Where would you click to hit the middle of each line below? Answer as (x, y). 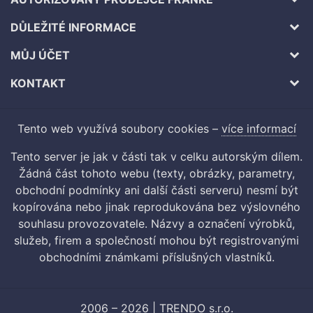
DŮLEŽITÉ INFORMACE (73, 28)
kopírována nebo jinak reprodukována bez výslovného (156, 207)
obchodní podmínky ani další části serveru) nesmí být (156, 190)
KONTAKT (38, 83)
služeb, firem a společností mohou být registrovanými (156, 241)
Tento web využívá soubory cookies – (119, 129)
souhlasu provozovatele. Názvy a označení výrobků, (156, 224)
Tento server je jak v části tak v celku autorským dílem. (156, 157)
